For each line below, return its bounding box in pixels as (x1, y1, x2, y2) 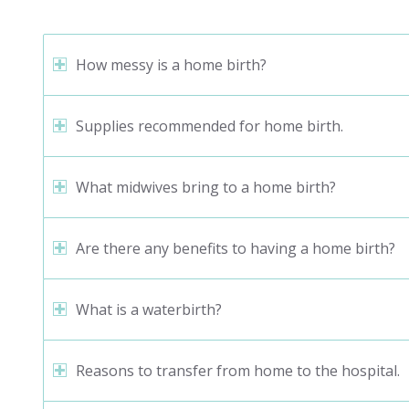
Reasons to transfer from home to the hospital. (75, 361, 400, 382)
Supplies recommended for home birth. (75, 116, 343, 137)
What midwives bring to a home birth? (75, 177, 336, 198)
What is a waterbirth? (75, 299, 222, 320)
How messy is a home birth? (75, 55, 267, 76)
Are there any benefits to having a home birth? (75, 238, 395, 259)
